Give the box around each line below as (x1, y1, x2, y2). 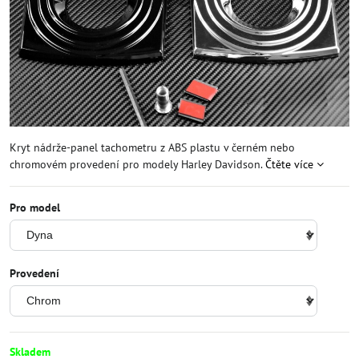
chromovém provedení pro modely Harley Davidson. (10, 157, 265, 171)
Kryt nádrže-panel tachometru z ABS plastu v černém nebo (10, 140, 295, 155)
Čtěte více (265, 157, 313, 171)
